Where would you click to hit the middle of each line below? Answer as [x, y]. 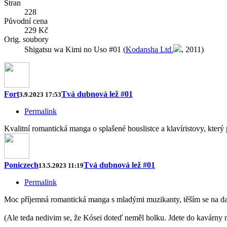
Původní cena [26, 21]
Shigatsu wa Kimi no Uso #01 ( [75, 50]
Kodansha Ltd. [149, 50]
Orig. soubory [26, 40]
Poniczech [21, 165]
